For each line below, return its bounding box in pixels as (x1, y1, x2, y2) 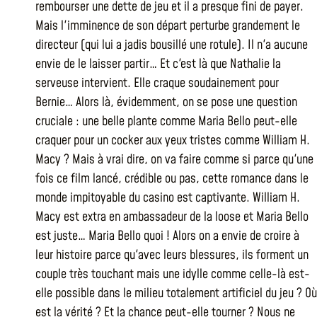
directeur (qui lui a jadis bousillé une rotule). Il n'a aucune (35, 36, 308, 54)
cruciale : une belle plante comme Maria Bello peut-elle (35, 113, 297, 130)
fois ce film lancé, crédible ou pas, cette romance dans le (35, 170, 309, 188)
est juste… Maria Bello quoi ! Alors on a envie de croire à (35, 227, 299, 245)
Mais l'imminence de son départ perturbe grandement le (35, 17, 300, 35)
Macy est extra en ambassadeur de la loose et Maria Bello (35, 208, 309, 226)
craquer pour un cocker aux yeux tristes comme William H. (35, 132, 310, 149)
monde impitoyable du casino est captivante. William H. (35, 189, 300, 207)
